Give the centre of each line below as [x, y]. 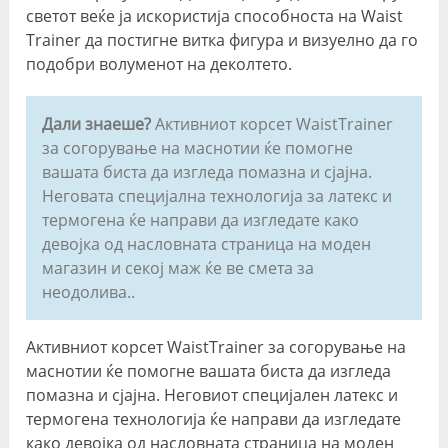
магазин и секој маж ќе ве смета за [178, 267]
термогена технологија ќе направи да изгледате [214, 418]
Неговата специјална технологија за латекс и [217, 195]
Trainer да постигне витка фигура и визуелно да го [222, 39]
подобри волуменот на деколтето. [159, 63]
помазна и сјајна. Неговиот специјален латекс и [212, 394]
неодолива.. [89, 291]
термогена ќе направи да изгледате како [201, 219]
